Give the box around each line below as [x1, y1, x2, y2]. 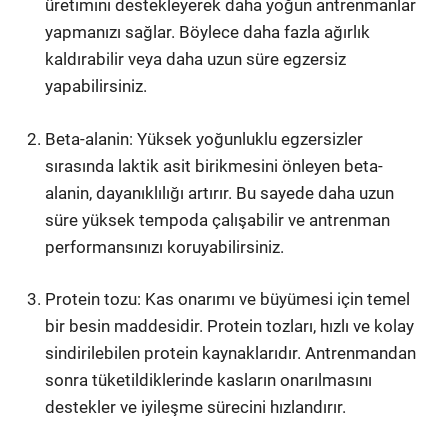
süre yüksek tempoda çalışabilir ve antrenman [45, 209, 391, 230]
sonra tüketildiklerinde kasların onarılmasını [45, 370, 373, 390]
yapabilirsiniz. [45, 76, 148, 96]
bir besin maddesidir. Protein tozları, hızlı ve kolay [45, 316, 415, 336]
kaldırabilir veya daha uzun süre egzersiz [45, 49, 347, 69]
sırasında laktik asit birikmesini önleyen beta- [45, 155, 384, 176]
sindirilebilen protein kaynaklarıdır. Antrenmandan [45, 343, 417, 363]
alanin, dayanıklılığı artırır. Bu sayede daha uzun [45, 182, 395, 203]
